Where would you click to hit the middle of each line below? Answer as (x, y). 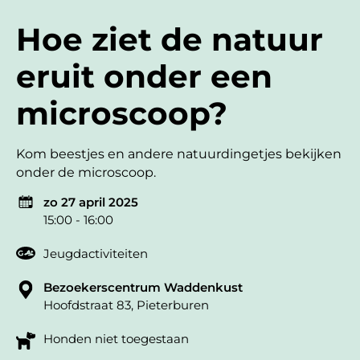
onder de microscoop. (86, 172)
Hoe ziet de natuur (170, 39)
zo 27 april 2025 (91, 202)
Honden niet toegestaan (116, 339)
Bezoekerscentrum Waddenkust (143, 288)
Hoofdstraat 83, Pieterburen (126, 305)
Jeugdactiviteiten (96, 254)
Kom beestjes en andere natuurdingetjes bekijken (179, 153)
